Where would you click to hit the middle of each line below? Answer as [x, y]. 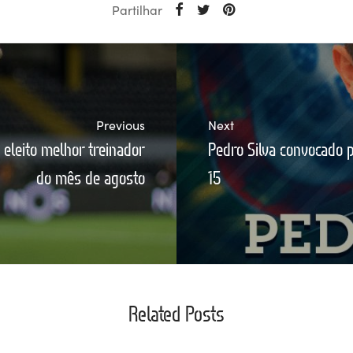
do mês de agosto [91, 178]
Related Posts [176, 313]
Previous [121, 125]
